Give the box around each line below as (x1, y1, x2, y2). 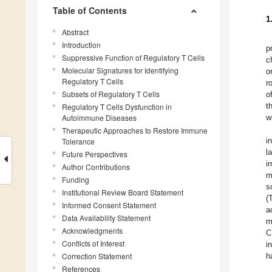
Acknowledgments (62, 225, 123, 236)
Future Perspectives (62, 149, 127, 160)
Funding (62, 174, 89, 185)
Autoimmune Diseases (62, 112, 137, 123)
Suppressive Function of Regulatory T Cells (62, 52, 205, 63)
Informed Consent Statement (62, 200, 156, 211)
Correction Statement (62, 251, 132, 262)
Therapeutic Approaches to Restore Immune (62, 125, 208, 136)
